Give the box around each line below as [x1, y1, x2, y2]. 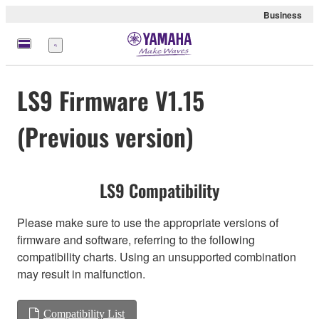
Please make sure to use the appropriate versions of [17, 214, 278, 231]
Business [263, 9, 302, 21]
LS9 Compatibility [100, 177, 219, 204]
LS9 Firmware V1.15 [17, 82, 204, 119]
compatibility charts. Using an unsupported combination [17, 249, 296, 266]
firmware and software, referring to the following [17, 231, 255, 249]
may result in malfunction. [17, 266, 145, 283]
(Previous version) [17, 118, 194, 155]
